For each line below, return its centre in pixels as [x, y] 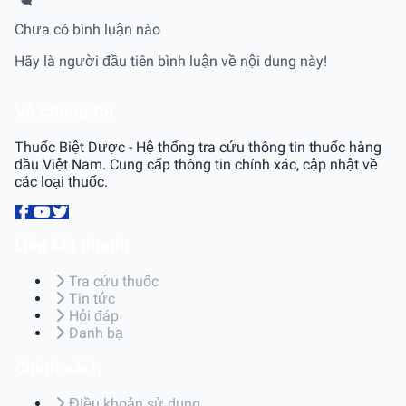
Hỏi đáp [94, 315]
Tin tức [92, 298]
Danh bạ [96, 333]
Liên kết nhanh [72, 246]
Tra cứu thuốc [114, 281]
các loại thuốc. [61, 181]
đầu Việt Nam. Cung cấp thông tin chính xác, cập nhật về [196, 164]
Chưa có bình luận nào [87, 30]
